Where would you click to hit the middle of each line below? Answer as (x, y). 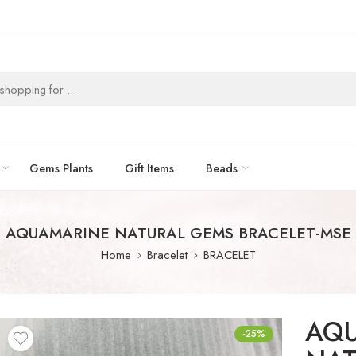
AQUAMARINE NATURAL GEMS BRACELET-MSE (178, 233)
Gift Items (149, 168)
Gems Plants (61, 168)
